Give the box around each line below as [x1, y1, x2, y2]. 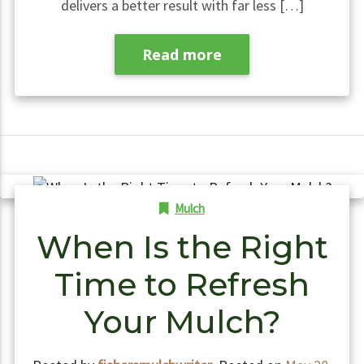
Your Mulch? [83, 303, 281, 342]
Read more [142, 45, 222, 65]
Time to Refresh [54, 266, 310, 305]
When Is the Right [36, 228, 328, 267]
